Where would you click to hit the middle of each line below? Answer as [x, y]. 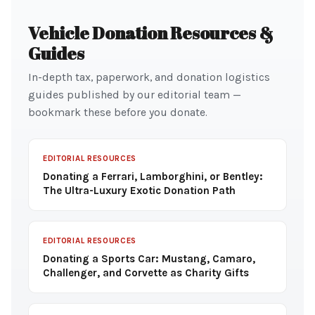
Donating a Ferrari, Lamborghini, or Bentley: [153, 176]
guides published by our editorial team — [135, 95]
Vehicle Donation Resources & [151, 33]
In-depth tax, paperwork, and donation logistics [149, 77]
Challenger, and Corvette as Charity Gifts [146, 273]
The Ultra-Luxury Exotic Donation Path [139, 191]
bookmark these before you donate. [118, 112]
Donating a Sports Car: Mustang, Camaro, [149, 259]
